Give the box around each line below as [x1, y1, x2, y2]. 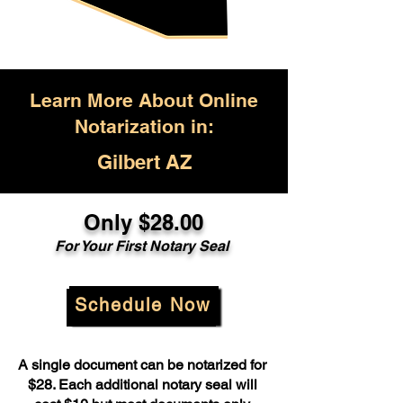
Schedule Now [74, 294, 210, 316]
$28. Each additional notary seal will [27, 376, 257, 393]
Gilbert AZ [96, 150, 192, 174]
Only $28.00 [83, 210, 203, 235]
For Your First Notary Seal [54, 237, 232, 255]
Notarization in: [74, 115, 214, 138]
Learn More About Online [30, 89, 258, 112]
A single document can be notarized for [18, 356, 266, 373]
